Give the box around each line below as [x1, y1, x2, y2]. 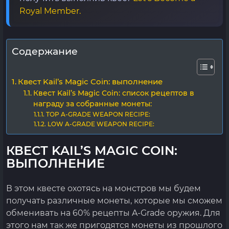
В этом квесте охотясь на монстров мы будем [6, 184, 201, 193]
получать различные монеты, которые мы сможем [6, 196, 222, 205]
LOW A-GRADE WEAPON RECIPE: [47, 120, 154, 128]
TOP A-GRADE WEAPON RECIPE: [45, 110, 150, 118]
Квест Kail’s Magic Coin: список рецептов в [33, 89, 194, 97]
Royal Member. [19, 6, 81, 16]
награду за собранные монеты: [33, 100, 152, 108]
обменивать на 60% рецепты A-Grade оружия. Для [6, 208, 220, 218]
